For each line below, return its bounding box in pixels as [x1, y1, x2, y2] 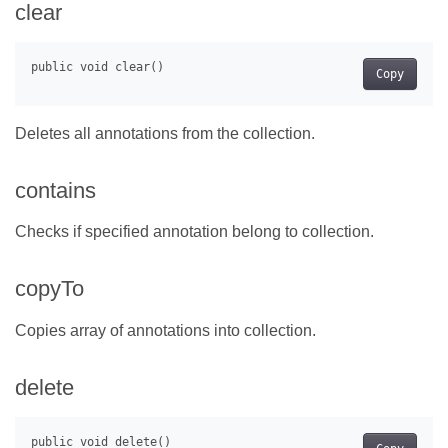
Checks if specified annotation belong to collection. [15, 223, 374, 241]
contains [15, 178, 96, 204]
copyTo [15, 276, 84, 302]
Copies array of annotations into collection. [15, 321, 316, 339]
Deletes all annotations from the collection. [15, 125, 315, 143]
